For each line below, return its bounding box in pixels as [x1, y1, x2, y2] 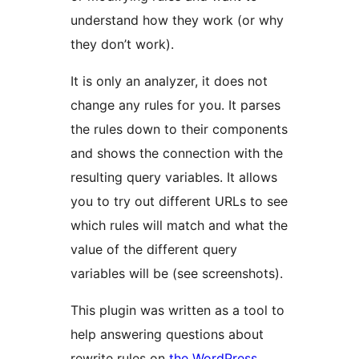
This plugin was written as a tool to [71, 302, 284, 319]
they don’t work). [71, 36, 174, 53]
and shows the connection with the [71, 145, 283, 162]
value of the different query [71, 241, 237, 258]
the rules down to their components [71, 121, 288, 138]
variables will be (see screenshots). [71, 265, 283, 282]
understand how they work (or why [71, 12, 284, 29]
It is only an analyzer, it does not [71, 73, 268, 90]
